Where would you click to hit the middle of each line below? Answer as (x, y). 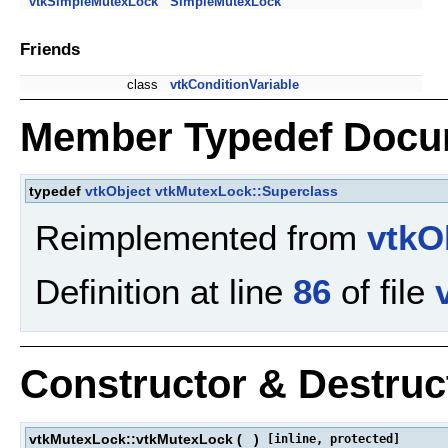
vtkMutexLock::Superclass (246, 191)
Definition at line (164, 292)
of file (383, 292)
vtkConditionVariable (234, 84)
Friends (50, 48)
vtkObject (118, 191)
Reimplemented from (201, 237)
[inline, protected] (333, 438)
